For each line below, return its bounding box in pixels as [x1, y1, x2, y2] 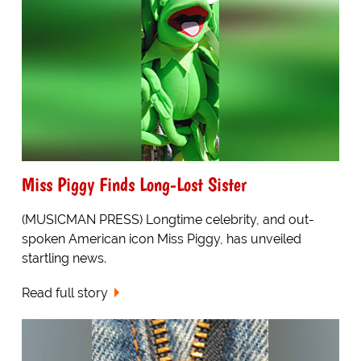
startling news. [21, 251, 106, 267]
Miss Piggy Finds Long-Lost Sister [21, 172, 247, 197]
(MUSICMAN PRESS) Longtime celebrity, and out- [21, 212, 314, 228]
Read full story [21, 285, 108, 301]
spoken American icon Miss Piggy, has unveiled [21, 231, 301, 247]
